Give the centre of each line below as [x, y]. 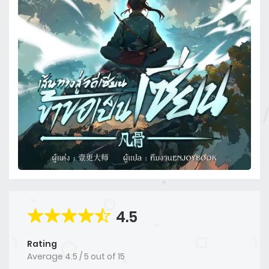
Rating [42, 244]
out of [104, 257]
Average [46, 257]
